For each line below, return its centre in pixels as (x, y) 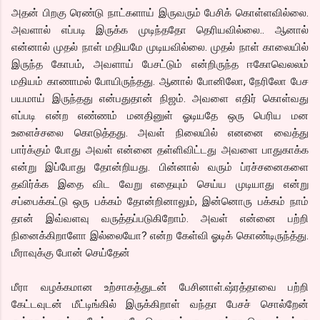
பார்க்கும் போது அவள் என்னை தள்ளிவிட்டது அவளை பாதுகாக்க (160, 150)
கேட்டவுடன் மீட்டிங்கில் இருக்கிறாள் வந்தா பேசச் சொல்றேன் (160, 304)
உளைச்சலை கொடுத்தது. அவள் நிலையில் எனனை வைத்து (160, 132)
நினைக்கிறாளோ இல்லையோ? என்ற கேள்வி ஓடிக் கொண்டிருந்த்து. (160, 235)
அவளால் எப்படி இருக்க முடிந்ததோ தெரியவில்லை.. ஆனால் (160, 30)
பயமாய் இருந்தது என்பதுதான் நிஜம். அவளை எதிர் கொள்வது (160, 98)
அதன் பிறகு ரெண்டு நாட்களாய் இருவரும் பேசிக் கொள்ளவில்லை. (160, 12)
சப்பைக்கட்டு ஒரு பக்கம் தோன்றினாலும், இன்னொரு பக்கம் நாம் (160, 201)
